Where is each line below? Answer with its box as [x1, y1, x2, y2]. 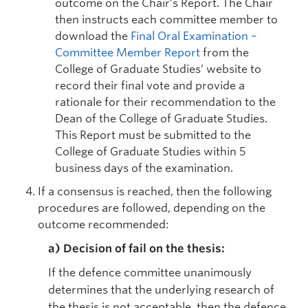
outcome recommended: [38, 218, 168, 231]
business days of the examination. [55, 162, 233, 175]
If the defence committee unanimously [48, 266, 252, 279]
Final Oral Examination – [131, 30, 257, 43]
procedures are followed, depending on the [38, 201, 265, 214]
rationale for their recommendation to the [55, 96, 276, 109]
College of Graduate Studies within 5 [55, 145, 245, 158]
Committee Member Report [55, 46, 200, 59]
